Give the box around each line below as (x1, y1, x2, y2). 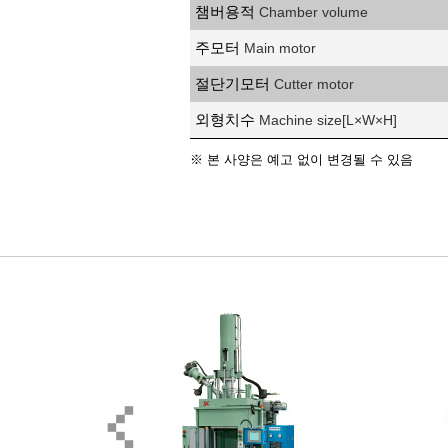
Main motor (243, 41, 316, 56)
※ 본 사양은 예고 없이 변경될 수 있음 (189, 152, 413, 167)
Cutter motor (273, 77, 354, 92)
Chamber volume (258, 5, 368, 20)
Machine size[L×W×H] (258, 113, 397, 128)
